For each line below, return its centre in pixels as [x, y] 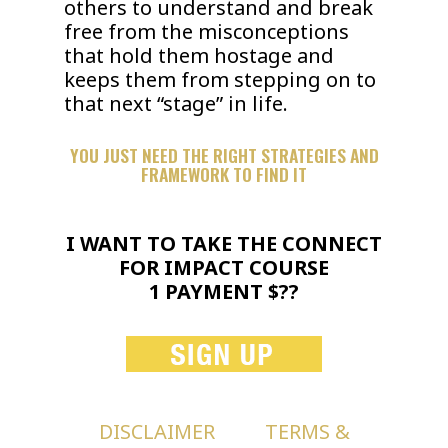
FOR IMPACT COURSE [224, 267]
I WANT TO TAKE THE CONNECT [224, 243]
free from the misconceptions [207, 32]
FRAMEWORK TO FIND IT [224, 174]
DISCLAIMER [156, 431]
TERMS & [307, 431]
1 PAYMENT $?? [224, 291]
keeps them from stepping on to [220, 80]
